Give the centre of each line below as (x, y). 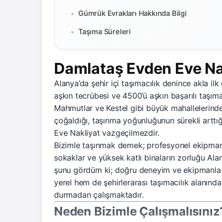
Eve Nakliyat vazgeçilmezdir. (107, 133)
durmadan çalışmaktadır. (99, 195)
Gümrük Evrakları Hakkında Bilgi (133, 13)
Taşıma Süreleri (105, 32)
